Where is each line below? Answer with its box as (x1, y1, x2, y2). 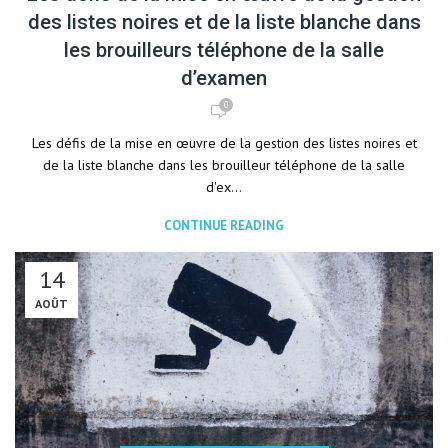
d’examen (181, 66, 267, 90)
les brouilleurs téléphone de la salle (64, 38, 384, 62)
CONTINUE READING (164, 217, 284, 234)
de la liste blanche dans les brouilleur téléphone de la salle (43, 156, 405, 174)
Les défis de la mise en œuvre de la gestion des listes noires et (31, 134, 417, 152)
